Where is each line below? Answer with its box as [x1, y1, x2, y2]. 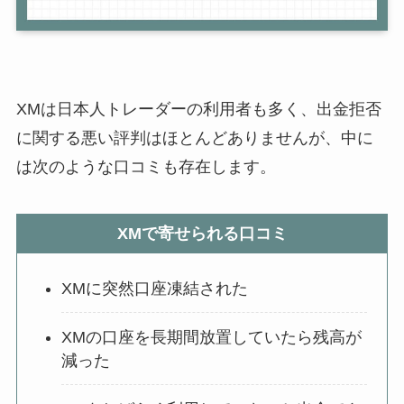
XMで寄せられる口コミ [116, 225, 288, 243]
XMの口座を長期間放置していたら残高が [61, 327, 363, 346]
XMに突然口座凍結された [61, 280, 249, 298]
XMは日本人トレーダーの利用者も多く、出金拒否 [15, 100, 381, 119]
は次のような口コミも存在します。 [15, 158, 276, 177]
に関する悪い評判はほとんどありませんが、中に [15, 129, 373, 148]
